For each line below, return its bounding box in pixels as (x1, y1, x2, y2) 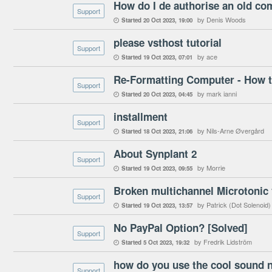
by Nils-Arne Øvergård (197, 126, 264, 135)
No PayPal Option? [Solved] (114, 220, 248, 235)
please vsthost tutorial (114, 35, 222, 50)
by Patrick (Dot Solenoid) (197, 200, 271, 209)
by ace (197, 52, 217, 61)
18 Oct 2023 (143, 127, 175, 135)
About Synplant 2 (114, 146, 197, 161)
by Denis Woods (197, 15, 246, 24)
